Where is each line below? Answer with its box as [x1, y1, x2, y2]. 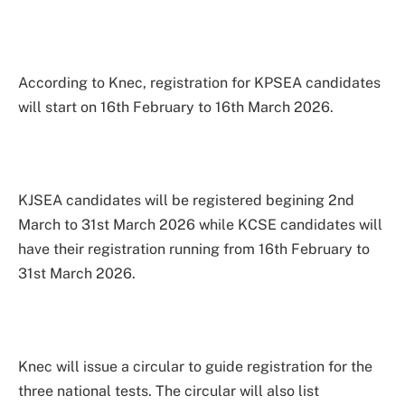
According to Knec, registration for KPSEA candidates [18, 73, 381, 91]
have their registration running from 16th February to [18, 240, 370, 258]
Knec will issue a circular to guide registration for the [18, 358, 372, 376]
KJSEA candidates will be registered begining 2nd [18, 191, 354, 209]
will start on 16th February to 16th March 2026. [18, 98, 334, 116]
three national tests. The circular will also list [18, 382, 319, 400]
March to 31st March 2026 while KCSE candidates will [18, 215, 382, 233]
